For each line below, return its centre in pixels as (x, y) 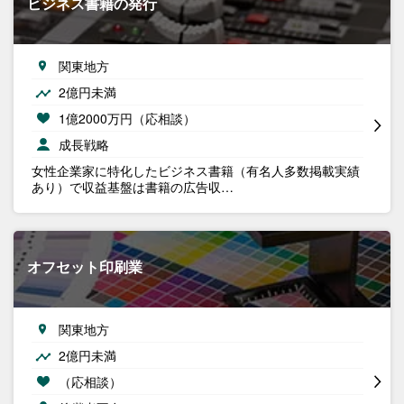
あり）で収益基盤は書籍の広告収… (133, 187)
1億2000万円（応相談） (127, 118)
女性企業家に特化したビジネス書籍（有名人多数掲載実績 (196, 170)
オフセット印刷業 (85, 266)
